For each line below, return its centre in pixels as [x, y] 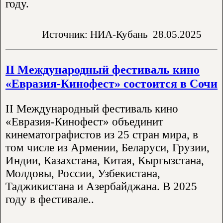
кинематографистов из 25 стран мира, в [102, 135]
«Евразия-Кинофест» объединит [84, 122]
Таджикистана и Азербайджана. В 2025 [101, 187]
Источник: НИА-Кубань [95, 34]
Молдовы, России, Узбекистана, [83, 174]
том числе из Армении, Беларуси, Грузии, [108, 148]
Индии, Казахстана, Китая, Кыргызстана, [105, 161]
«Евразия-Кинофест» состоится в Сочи [111, 83]
